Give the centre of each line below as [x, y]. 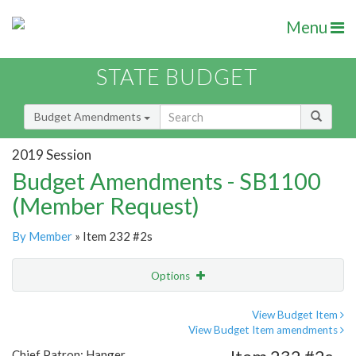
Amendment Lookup [66, 342]
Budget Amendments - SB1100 [166, 181]
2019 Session [52, 154]
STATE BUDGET [177, 77]
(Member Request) [106, 206]
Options [172, 276]
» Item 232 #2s [112, 236]
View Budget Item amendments [264, 330]
